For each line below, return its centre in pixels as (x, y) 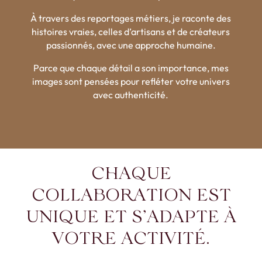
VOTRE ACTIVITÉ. (131, 239)
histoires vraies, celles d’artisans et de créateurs (131, 31)
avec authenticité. (131, 94)
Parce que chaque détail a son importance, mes (131, 68)
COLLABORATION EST (131, 196)
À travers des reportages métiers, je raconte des (131, 18)
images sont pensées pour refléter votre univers (131, 81)
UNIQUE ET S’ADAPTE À (131, 217)
